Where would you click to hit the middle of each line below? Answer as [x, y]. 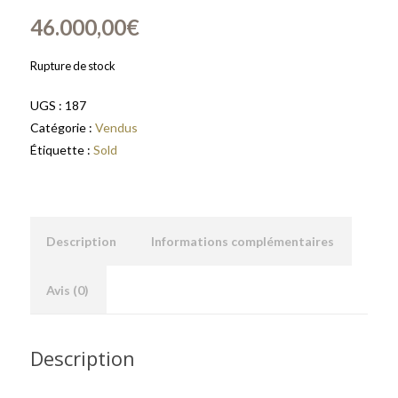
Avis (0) [68, 290]
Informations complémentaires [243, 241]
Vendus [116, 127]
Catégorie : [63, 127]
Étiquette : [62, 150]
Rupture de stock [73, 66]
